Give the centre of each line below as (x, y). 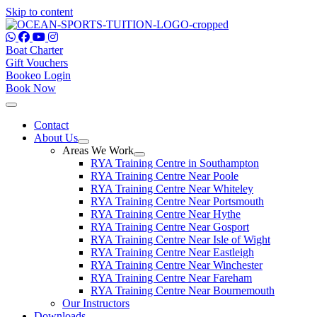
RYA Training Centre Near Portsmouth (177, 201)
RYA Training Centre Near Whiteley (172, 189)
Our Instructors (96, 303)
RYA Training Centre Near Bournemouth (183, 290)
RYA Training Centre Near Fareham (171, 278)
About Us (56, 138)
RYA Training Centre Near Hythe (166, 214)
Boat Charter (34, 50)
